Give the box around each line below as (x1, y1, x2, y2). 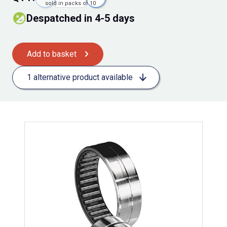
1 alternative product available (27, 72, 133, 83)
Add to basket (27, 49, 77, 59)
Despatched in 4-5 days (26, 12, 135, 25)
